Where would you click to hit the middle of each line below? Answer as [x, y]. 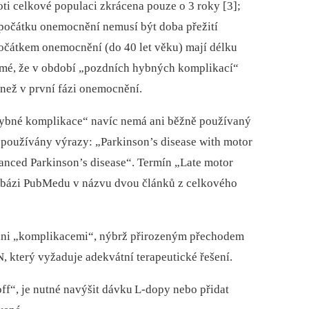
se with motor [219, 142]
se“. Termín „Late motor [175, 163]
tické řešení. [203, 257]
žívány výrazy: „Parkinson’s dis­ [97, 142]
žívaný [235, 121]
